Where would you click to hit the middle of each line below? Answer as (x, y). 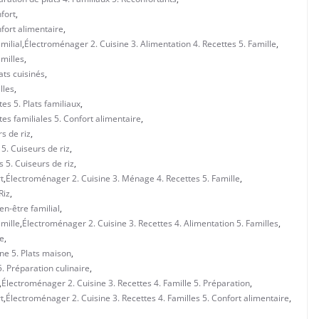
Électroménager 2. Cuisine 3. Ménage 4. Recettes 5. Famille (123, 178)
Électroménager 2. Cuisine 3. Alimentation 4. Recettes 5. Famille (150, 43)
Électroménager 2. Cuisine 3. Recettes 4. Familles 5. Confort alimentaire (147, 298)
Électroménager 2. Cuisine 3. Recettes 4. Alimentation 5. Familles (150, 223)
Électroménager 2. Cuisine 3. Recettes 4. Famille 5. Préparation (126, 283)
